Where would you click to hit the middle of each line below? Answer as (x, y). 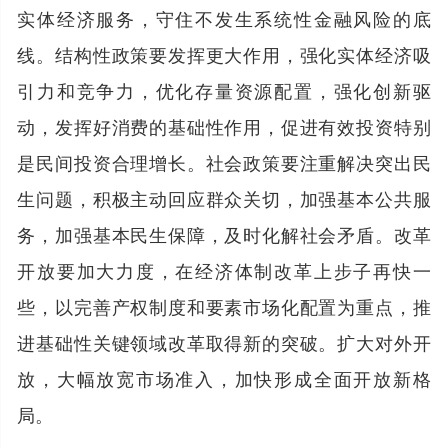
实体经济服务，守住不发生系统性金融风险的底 (224, 17)
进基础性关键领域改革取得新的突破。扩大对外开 (224, 341)
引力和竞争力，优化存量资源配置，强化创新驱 (224, 89)
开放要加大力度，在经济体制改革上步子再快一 (224, 269)
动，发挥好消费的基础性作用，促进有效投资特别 (224, 125)
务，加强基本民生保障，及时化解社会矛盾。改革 (224, 233)
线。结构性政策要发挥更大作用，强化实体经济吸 (224, 53)
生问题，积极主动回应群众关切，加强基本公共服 (224, 197)
